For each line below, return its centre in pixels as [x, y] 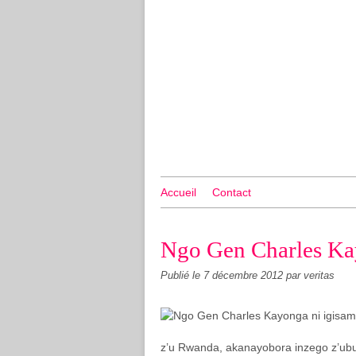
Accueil [178, 192]
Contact [232, 192]
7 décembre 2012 [245, 276]
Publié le [182, 276]
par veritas [310, 276]
